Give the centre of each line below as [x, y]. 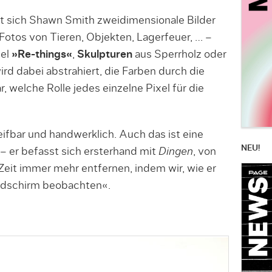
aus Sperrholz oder [179, 54]
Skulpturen [104, 54]
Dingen [175, 151]
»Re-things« [42, 54]
